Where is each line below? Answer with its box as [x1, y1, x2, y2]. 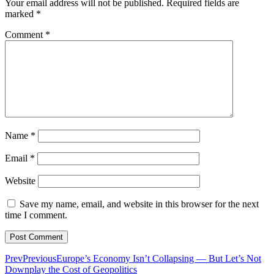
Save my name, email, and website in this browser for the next [20, 198, 259, 209]
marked [5, 8, 36, 19]
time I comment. [5, 209, 67, 220]
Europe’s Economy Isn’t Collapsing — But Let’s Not [56, 253, 261, 264]
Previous [23, 253, 56, 264]
